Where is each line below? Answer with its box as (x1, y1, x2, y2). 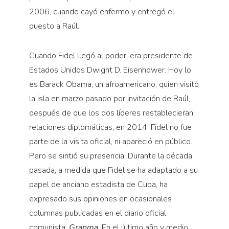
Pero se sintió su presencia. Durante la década (29, 150, 192, 162)
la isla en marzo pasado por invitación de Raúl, (29, 93, 190, 105)
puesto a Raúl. (29, 20, 79, 32)
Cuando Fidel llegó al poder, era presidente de (29, 50, 193, 62)
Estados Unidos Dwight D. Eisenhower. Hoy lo (29, 64, 191, 76)
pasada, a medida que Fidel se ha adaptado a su (29, 165, 198, 176)
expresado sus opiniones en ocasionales (29, 193, 172, 205)
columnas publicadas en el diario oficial (29, 208, 166, 219)
